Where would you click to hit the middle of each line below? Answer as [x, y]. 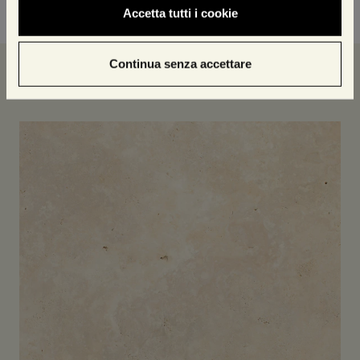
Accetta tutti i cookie [180, 13]
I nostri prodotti [89, 72]
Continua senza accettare [180, 63]
